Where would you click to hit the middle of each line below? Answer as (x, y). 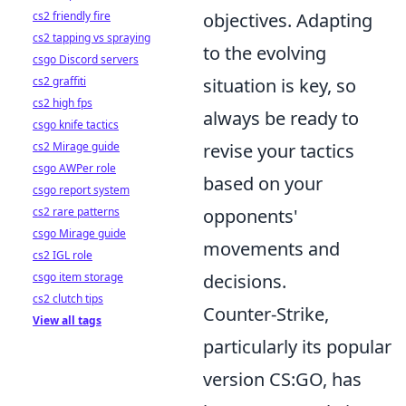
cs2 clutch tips (68, 299)
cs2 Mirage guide (76, 146)
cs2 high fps (63, 103)
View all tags (67, 320)
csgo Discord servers (86, 59)
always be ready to (281, 118)
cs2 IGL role (63, 255)
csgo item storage (78, 277)
